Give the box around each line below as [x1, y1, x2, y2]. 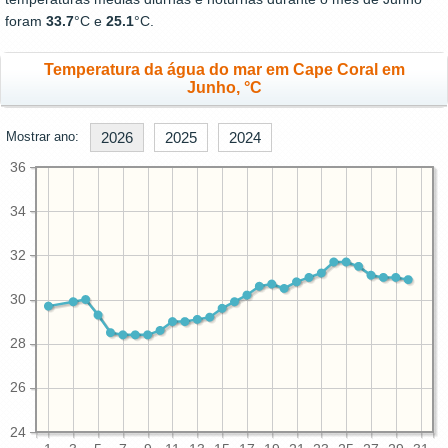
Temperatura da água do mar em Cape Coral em [43, 61, 405, 78]
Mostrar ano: [6, 129, 79, 144]
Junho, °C [186, 79, 262, 96]
